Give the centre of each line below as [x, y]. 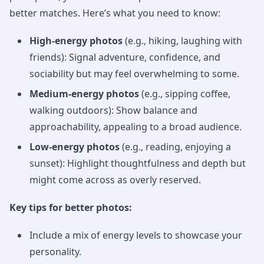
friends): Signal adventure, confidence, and [125, 57]
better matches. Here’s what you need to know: [115, 13]
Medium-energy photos [84, 94]
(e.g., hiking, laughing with [182, 41]
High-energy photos [76, 41]
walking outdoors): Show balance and [113, 110]
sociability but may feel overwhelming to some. [134, 74]
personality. [55, 252]
